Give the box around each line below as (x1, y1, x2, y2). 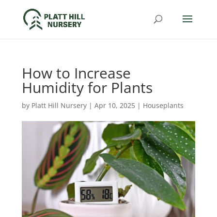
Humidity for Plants (21, 77, 153, 97)
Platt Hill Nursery (31, 101, 87, 110)
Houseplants (142, 101, 184, 110)
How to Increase (21, 63, 131, 83)
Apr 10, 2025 (94, 101, 135, 110)
